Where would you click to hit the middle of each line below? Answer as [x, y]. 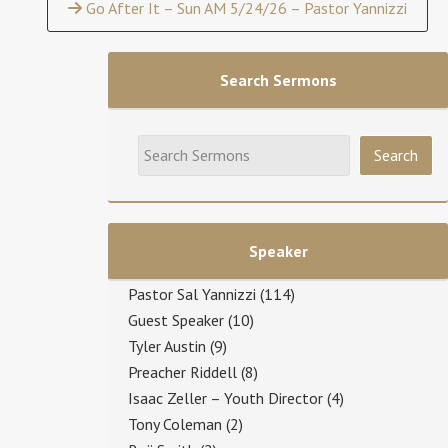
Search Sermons [278, 79]
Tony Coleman [175, 423]
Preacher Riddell [182, 371]
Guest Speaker [176, 319]
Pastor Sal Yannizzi [192, 293]
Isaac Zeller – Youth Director [225, 397]
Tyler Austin [167, 345]
